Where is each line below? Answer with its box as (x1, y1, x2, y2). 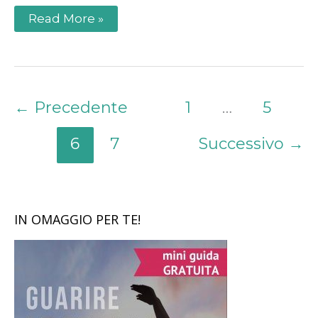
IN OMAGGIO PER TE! (14, 211, 141, 229)
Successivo (199, 134, 288, 154)
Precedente (30, 97, 128, 117)
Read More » (28, 11, 104, 26)
